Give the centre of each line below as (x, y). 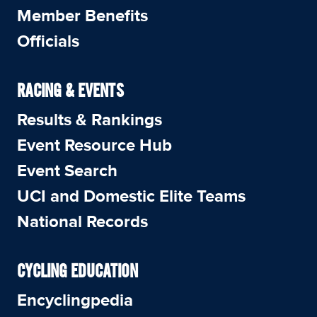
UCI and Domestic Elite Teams (131, 196)
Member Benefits (82, 16)
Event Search (67, 171)
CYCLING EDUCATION (77, 272)
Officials (48, 41)
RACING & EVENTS (70, 92)
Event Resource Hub (94, 145)
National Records (82, 222)
